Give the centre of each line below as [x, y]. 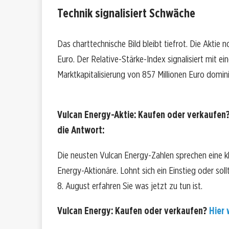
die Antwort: [81, 130]
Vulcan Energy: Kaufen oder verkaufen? [133, 211]
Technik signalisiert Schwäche [126, 13]
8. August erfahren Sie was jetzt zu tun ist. [130, 186]
